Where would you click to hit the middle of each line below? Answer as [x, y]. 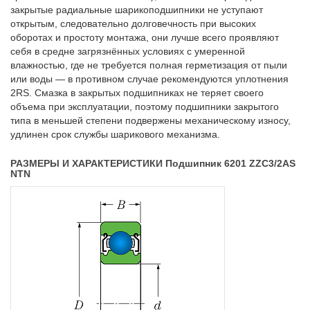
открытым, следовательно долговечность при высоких [133, 24]
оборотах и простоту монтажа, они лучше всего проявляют [145, 38]
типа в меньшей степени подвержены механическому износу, [151, 121]
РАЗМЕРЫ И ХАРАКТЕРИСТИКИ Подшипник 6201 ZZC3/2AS [153, 164]
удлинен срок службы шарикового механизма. [115, 135]
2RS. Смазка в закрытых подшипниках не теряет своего [137, 93]
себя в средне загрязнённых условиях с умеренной [128, 52]
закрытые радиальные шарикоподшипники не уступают [137, 10]
